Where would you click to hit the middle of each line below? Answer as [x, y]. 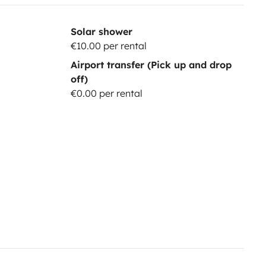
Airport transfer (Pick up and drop [151, 64]
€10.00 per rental [108, 45]
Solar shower [101, 31]
